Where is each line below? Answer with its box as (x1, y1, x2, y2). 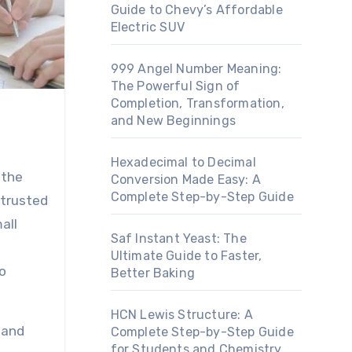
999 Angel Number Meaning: (110, 61, 282, 76)
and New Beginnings (110, 113, 236, 128)
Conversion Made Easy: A (110, 172, 262, 187)
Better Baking (110, 266, 196, 280)
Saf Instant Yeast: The (110, 231, 247, 246)
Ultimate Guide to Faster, (110, 248, 262, 263)
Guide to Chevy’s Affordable (110, 2, 283, 17)
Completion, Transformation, (110, 96, 284, 111)
